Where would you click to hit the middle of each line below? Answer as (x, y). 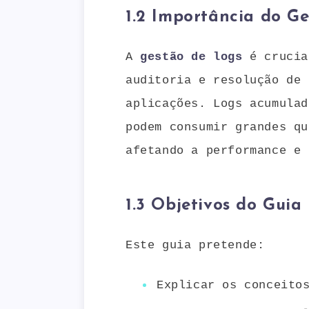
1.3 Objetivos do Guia (214, 206)
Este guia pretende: (195, 245)
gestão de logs (191, 57)
